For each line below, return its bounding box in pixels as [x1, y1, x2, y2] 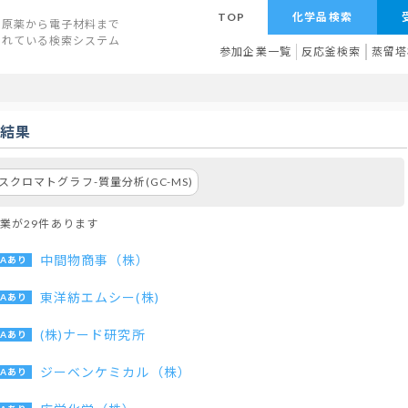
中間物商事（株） [40, 252, 150, 268]
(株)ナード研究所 [40, 327, 146, 342]
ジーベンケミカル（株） [40, 364, 191, 380]
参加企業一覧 [219, 45, 291, 58]
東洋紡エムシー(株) [40, 290, 159, 305]
